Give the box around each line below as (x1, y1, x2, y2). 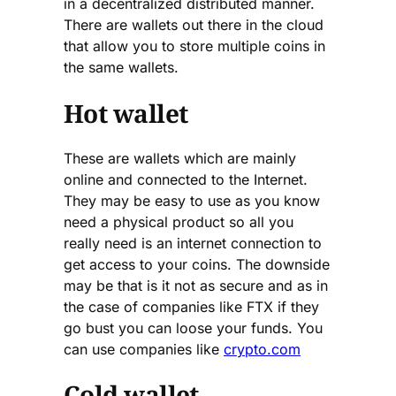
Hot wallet (64, 95, 188, 130)
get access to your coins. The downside (64, 255, 330, 273)
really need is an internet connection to (64, 233, 322, 252)
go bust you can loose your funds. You (64, 318, 323, 337)
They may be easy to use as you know (64, 191, 320, 209)
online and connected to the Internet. (64, 170, 308, 188)
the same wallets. (64, 58, 179, 77)
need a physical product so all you (64, 212, 293, 231)
